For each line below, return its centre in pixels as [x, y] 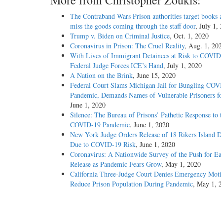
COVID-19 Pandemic [100, 125]
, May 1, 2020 [181, 164]
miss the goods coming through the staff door [133, 26]
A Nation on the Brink [101, 75]
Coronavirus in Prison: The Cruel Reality [127, 46]
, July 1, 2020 [183, 66]
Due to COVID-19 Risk [103, 145]
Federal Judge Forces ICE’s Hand [117, 66]
